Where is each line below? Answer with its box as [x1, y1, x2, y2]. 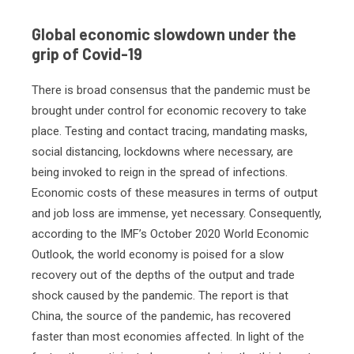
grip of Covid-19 [32, 44, 142, 63]
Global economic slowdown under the [32, 24, 296, 43]
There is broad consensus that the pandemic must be [32, 83, 311, 97]
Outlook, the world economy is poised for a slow [32, 247, 284, 262]
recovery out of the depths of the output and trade [32, 268, 295, 282]
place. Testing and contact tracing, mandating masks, [32, 124, 307, 138]
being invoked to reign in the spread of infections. [32, 165, 288, 179]
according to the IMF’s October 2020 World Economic [32, 227, 309, 241]
